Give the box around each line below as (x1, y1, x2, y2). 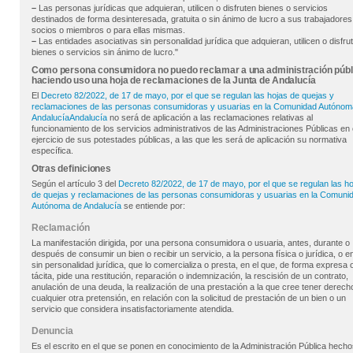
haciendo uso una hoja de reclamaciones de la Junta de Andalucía (31, 75, 316, 86)
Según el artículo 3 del (31, 179, 118, 188)
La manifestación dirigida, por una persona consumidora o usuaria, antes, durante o (31, 238, 350, 247)
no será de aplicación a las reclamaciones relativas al (106, 113, 313, 122)
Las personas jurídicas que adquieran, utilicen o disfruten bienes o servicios (38, 3, 328, 13)
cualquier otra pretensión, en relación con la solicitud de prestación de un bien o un (31, 293, 346, 303)
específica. (31, 146, 73, 155)
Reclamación (31, 222, 90, 233)
